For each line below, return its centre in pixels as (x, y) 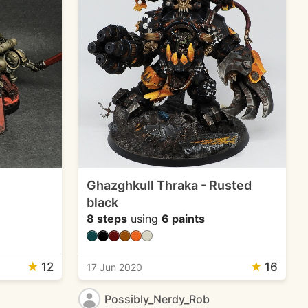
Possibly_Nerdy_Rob (157, 299)
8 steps (107, 218)
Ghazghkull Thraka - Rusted (169, 185)
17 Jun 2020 (114, 267)
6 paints (183, 218)
